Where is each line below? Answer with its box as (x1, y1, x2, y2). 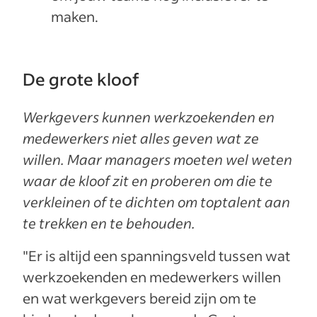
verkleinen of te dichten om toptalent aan (23, 192, 290, 212)
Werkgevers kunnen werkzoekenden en (23, 108, 275, 127)
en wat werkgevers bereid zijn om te (23, 289, 256, 308)
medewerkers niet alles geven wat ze (23, 129, 259, 148)
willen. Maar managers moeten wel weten (23, 150, 292, 169)
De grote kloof (23, 68, 139, 91)
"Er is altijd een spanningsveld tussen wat (23, 246, 290, 265)
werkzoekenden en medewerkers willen (23, 267, 281, 287)
